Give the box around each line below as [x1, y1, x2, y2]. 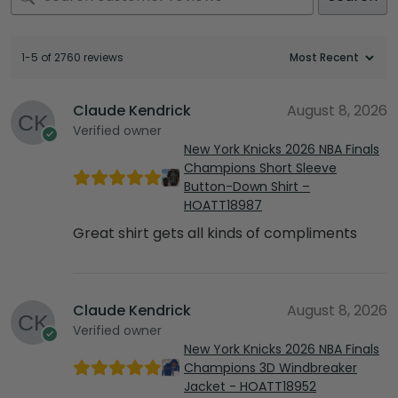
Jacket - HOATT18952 [184, 377, 316, 395]
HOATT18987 [184, 195, 262, 214]
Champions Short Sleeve [184, 158, 337, 177]
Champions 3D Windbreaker [184, 358, 357, 377]
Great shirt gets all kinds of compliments [73, 222, 357, 243]
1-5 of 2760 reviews [21, 49, 123, 65]
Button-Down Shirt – [184, 177, 310, 195]
